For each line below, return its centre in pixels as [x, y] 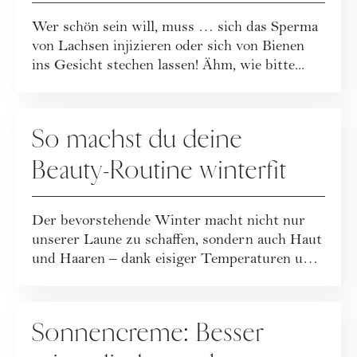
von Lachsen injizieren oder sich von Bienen [168, 48]
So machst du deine [137, 140]
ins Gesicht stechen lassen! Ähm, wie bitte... [168, 67]
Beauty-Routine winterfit [160, 171]
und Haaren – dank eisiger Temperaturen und [175, 261]
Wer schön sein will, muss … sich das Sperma [175, 29]
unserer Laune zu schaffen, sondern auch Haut [177, 241]
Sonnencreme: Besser [148, 333]
